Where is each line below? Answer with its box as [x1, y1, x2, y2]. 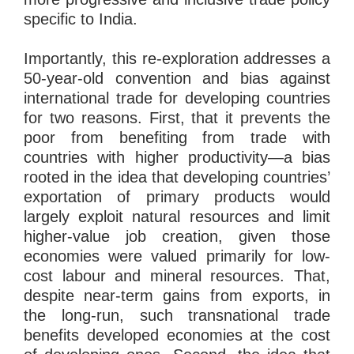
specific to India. [24, 9, 137, 28]
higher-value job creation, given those [24, 227, 330, 245]
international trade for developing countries [24, 88, 330, 107]
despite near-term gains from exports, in [24, 286, 330, 304]
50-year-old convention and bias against [24, 69, 330, 87]
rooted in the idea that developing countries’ [24, 168, 330, 186]
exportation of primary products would [24, 187, 330, 205]
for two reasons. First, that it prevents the [24, 108, 330, 126]
